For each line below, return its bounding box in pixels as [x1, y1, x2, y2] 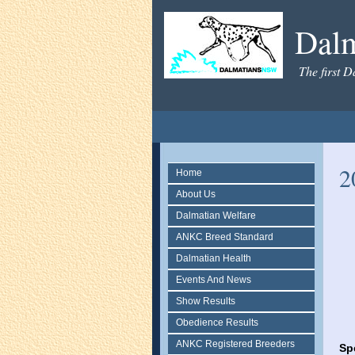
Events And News [176, 274, 251, 285]
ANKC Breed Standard [176, 231, 273, 242]
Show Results [176, 296, 235, 307]
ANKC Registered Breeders [176, 338, 295, 349]
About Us [176, 189, 216, 200]
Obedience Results [176, 317, 258, 328]
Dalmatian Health [176, 253, 251, 264]
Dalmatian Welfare [176, 210, 256, 221]
